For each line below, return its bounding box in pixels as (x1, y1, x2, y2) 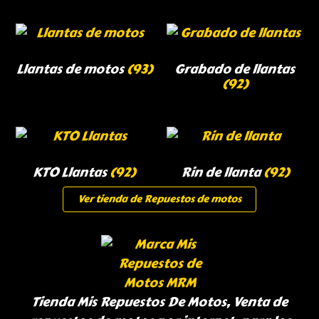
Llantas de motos (16, 59, 127, 80)
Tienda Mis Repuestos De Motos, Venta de (31, 292, 288, 313)
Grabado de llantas (174, 59, 296, 80)
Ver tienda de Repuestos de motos (78, 192, 241, 207)
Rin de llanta (180, 162, 263, 183)
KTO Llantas (33, 162, 110, 183)
